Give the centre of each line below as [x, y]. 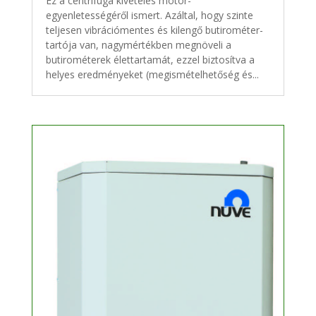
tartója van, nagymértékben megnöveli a [138, 44]
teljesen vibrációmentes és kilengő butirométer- [154, 30]
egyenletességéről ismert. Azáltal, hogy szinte [149, 15]
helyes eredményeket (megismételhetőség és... [152, 74]
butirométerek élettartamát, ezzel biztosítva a [150, 59]
